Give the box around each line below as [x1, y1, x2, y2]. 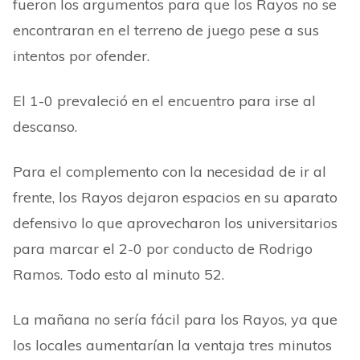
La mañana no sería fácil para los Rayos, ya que [13, 310, 337, 329]
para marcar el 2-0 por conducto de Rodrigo [13, 239, 313, 258]
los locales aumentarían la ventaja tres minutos [13, 336, 332, 354]
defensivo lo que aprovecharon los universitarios [13, 214, 337, 232]
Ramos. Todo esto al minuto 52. [13, 265, 224, 284]
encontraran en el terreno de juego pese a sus [13, 21, 319, 39]
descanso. [13, 117, 77, 136]
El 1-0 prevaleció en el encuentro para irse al [13, 92, 316, 110]
